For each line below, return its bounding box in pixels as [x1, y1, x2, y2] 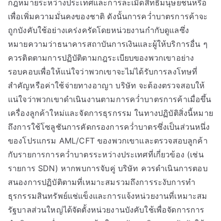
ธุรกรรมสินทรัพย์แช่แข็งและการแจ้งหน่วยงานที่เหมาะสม [8, 191, 208, 201]
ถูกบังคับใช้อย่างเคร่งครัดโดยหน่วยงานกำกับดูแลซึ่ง [8, 25, 189, 35]
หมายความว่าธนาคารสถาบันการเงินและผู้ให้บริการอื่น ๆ [8, 39, 208, 49]
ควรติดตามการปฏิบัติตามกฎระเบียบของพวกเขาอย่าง [8, 53, 194, 63]
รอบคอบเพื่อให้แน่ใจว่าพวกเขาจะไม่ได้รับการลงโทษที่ [8, 67, 198, 76]
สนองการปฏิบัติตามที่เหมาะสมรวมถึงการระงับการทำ [8, 177, 196, 187]
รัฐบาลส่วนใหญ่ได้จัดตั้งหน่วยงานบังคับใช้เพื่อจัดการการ [8, 205, 205, 215]
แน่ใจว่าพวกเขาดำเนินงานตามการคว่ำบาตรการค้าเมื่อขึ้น [8, 94, 212, 104]
